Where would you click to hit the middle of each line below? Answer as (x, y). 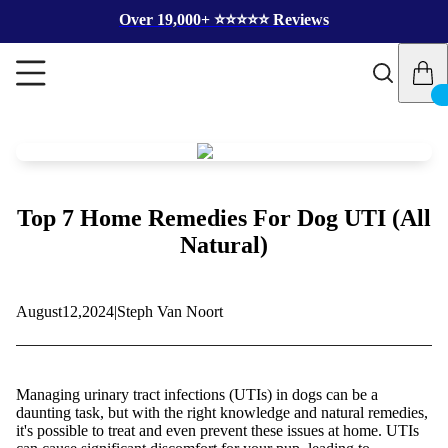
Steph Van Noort (170, 311)
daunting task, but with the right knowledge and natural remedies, (222, 412)
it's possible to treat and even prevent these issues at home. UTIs (217, 430)
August (39, 311)
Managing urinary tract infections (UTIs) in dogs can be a (197, 394)
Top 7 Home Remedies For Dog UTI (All (224, 217)
